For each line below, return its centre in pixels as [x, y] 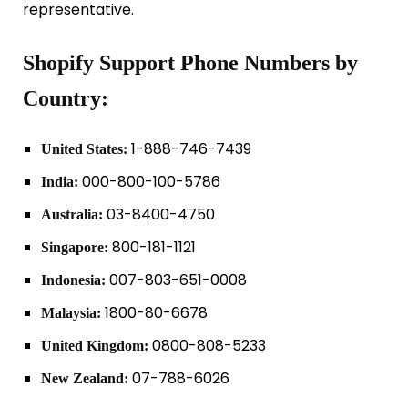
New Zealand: [84, 378]
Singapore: [74, 247]
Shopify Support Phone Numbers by [190, 62]
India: [59, 181]
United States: [84, 148]
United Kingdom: [94, 345]
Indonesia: [73, 280]
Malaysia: [71, 312]
